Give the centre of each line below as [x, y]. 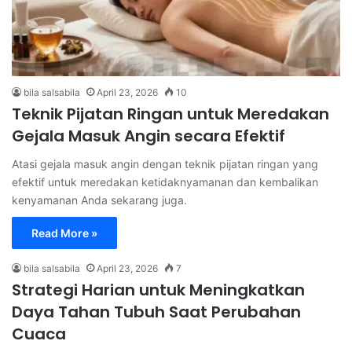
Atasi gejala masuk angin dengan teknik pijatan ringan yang [165, 163]
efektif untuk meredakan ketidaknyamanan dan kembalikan [165, 181]
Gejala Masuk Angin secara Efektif [148, 136]
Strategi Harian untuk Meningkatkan [158, 290]
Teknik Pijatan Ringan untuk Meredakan [170, 114]
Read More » [64, 233]
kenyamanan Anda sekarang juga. [99, 200]
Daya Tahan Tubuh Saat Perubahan [156, 312]
